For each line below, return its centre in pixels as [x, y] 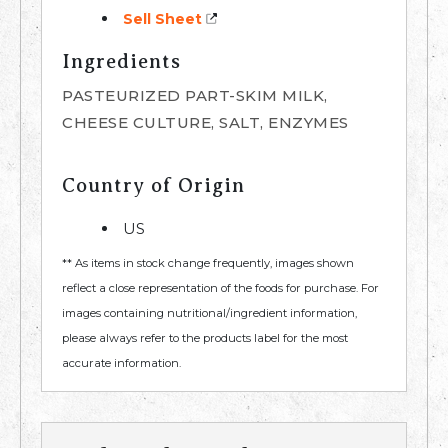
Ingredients [121, 62]
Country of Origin [153, 186]
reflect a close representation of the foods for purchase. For [220, 288]
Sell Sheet [162, 19]
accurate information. [121, 363]
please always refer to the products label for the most [205, 338]
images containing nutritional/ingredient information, [209, 313]
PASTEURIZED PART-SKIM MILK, [195, 96]
